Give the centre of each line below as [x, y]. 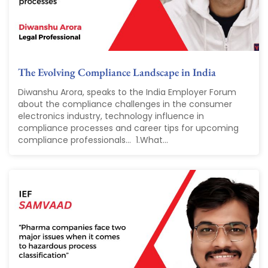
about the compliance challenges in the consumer [125, 104]
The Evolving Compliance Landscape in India [117, 72]
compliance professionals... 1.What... [93, 140]
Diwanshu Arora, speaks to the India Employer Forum [127, 92]
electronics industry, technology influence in [111, 116]
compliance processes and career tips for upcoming [128, 128]
